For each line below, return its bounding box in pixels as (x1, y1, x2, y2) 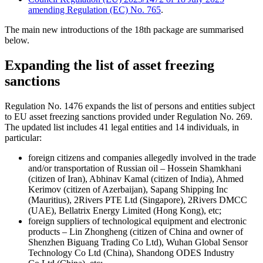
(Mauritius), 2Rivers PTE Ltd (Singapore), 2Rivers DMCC (28, 194, 247, 205)
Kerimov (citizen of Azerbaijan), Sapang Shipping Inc (28, 184, 228, 194)
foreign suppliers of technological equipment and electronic (28, 215, 247, 226)
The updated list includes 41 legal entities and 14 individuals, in (5, 122, 239, 132)
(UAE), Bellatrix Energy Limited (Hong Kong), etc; (28, 205, 221, 215)
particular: (5, 132, 42, 143)
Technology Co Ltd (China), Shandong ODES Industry (28, 247, 234, 258)
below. (5, 35, 29, 45)
